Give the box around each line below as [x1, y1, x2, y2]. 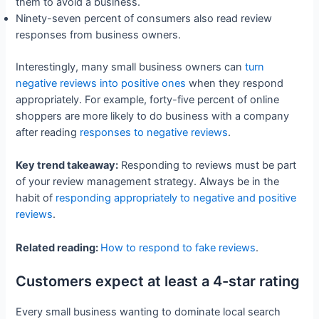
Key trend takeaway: [16, 159, 119, 172]
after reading [16, 125, 80, 139]
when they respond [186, 76, 284, 90]
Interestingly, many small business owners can [16, 60, 246, 73]
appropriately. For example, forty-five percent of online [16, 93, 280, 106]
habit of [16, 192, 56, 205]
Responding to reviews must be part [118, 159, 297, 172]
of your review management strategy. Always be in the [16, 175, 280, 189]
